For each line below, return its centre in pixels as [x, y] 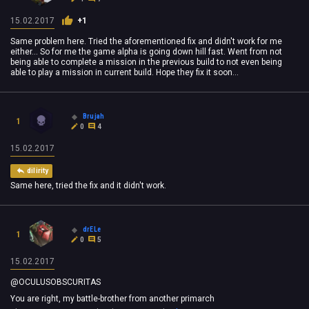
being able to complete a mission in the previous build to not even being [146, 62]
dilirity [38, 171]
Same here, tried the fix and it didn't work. [88, 186]
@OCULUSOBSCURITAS [56, 282]
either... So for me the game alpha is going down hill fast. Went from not [146, 52]
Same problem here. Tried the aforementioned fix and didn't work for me [146, 42]
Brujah [94, 116]
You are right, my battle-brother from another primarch [112, 298]
